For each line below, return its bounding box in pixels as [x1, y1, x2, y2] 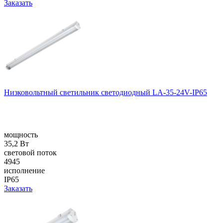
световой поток [4, 148, 57, 157]
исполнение [4, 166, 45, 175]
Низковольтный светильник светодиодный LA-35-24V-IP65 [4, 88, 207, 97]
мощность [4, 130, 38, 139]
